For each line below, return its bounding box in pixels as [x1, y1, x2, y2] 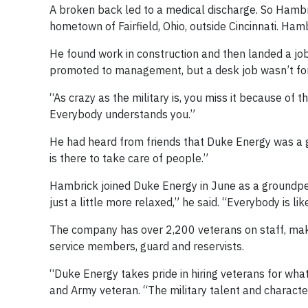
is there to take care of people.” [49, 151, 208, 166]
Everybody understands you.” [49, 107, 195, 122]
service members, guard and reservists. [49, 239, 244, 254]
